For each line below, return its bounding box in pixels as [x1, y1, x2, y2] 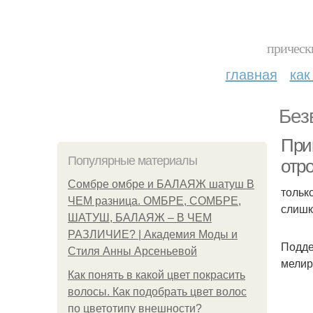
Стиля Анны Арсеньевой [68, 245, 197, 257]
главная [225, 64, 277, 84]
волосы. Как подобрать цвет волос [68, 286, 247, 298]
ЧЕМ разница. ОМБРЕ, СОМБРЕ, [68, 195, 241, 207]
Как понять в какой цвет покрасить [68, 269, 245, 281]
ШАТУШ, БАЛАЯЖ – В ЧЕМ [68, 212, 212, 224]
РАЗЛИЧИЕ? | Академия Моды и [68, 228, 238, 240]
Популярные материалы [68, 154, 197, 168]
